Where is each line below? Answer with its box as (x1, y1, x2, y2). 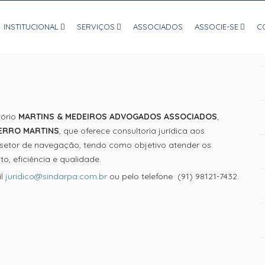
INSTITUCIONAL (4, 22, 59, 31)
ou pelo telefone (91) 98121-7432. (107, 171, 239, 182)
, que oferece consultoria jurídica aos (59, 125, 205, 136)
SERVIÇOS (77, 22, 115, 31)
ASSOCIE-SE (195, 22, 238, 31)
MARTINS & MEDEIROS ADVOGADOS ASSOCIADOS (18, 111, 217, 122)
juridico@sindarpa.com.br (5, 171, 107, 182)
